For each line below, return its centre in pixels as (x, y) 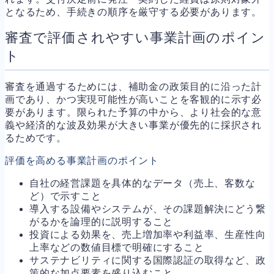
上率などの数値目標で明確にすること (117, 247)
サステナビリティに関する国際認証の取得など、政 (148, 260)
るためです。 (36, 138)
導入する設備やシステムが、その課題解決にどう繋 (148, 209)
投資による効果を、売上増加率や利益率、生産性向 (148, 234)
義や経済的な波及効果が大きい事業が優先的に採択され (133, 125)
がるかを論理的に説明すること (102, 221)
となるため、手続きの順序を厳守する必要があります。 (133, 12)
